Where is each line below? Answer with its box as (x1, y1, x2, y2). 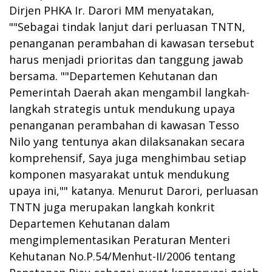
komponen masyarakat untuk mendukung (9, 166, 229, 182)
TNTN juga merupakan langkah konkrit (9, 199, 215, 214)
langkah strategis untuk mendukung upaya (9, 101, 235, 116)
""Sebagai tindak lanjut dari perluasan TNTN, (9, 19, 245, 34)
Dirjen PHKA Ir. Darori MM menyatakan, (9, 2, 214, 18)
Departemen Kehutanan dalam (9, 216, 170, 231)
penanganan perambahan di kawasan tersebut (9, 35, 254, 50)
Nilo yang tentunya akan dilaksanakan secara (9, 134, 245, 149)
